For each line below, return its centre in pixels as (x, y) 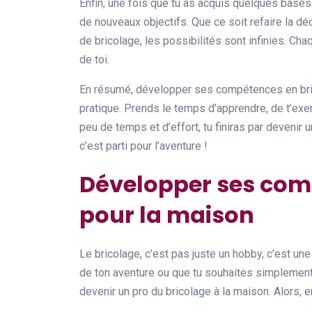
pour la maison (167, 214)
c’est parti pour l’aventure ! (143, 146)
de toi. (94, 59)
